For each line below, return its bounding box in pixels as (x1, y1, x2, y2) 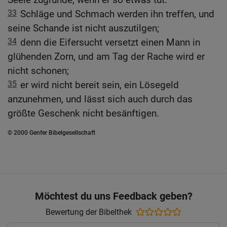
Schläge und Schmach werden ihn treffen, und (20, 8, 214, 20)
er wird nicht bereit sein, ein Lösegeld (20, 79, 179, 91)
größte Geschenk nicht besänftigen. (8, 107, 159, 119)
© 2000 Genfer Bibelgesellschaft (8, 129, 95, 136)
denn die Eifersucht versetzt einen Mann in (20, 36, 200, 48)
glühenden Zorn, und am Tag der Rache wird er (8, 50, 205, 62)
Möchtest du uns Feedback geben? (34, 190, 193, 203)
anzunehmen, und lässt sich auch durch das (8, 93, 193, 105)
